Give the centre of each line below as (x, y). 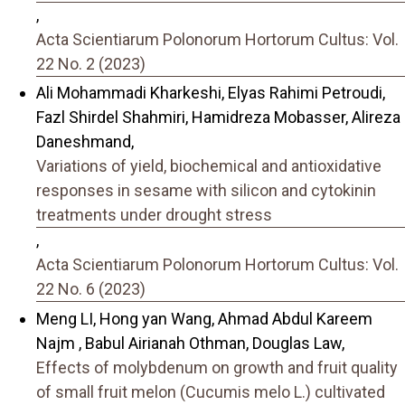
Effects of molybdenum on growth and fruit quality (217, 367)
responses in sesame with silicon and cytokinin (206, 191)
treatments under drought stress (154, 215)
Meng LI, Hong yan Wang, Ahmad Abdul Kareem (204, 318)
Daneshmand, (85, 142)
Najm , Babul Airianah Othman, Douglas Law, (190, 343)
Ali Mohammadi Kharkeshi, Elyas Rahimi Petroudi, (211, 93)
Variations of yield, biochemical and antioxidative (209, 166)
